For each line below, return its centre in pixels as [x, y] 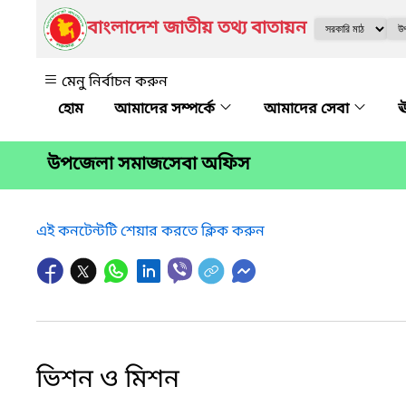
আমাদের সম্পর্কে [166, 110]
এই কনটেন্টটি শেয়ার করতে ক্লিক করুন [150, 232]
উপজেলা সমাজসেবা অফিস [149, 165]
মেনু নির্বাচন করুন [115, 82]
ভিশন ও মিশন [108, 380]
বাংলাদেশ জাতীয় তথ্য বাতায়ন [197, 29]
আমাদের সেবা [308, 110]
